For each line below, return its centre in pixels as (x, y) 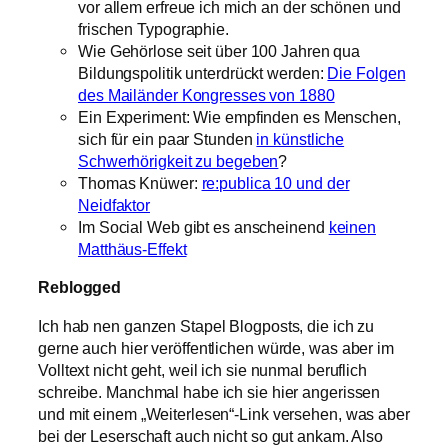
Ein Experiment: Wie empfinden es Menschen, (239, 117)
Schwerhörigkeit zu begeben (178, 161)
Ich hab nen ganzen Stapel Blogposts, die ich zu (206, 325)
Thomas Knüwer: (140, 183)
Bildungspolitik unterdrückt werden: (203, 73)
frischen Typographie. (153, 29)
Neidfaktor (114, 205)
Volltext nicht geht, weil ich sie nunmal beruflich (202, 369)
